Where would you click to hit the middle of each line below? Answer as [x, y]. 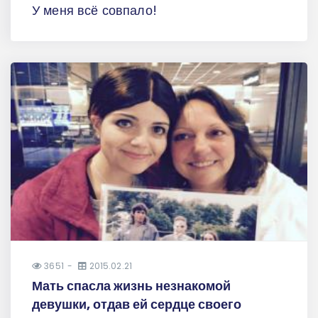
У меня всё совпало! [94, 11]
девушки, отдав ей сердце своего [137, 304]
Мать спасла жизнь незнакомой [131, 285]
